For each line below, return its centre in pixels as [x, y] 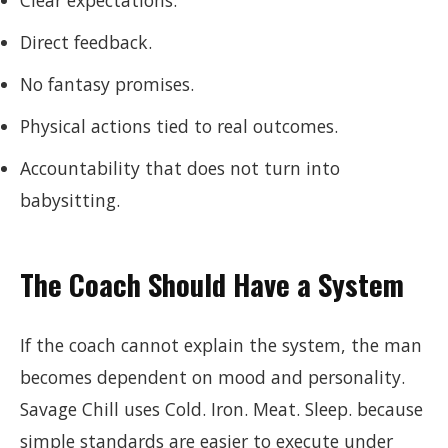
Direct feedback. [86, 42]
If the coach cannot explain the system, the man [221, 345]
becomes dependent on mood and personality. [212, 377]
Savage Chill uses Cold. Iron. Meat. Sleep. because [221, 409]
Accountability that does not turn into [180, 168]
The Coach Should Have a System [212, 284]
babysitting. [70, 200]
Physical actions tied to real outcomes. [179, 126]
